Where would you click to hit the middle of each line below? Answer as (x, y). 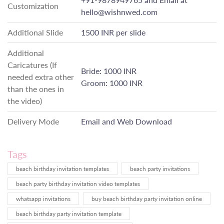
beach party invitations (160, 169)
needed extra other (41, 77)
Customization (33, 6)
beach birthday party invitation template (69, 214)
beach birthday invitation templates (62, 169)
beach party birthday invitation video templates (78, 184)
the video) (25, 101)
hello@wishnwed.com (119, 12)
